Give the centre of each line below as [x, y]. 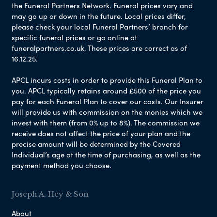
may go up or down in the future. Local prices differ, [99, 16]
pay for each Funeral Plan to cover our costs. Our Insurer [108, 101]
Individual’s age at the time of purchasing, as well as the [106, 154]
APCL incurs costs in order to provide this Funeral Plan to [107, 80]
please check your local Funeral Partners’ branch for [100, 26]
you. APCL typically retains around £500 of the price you [106, 90]
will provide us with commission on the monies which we [107, 112]
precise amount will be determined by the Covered [96, 144]
